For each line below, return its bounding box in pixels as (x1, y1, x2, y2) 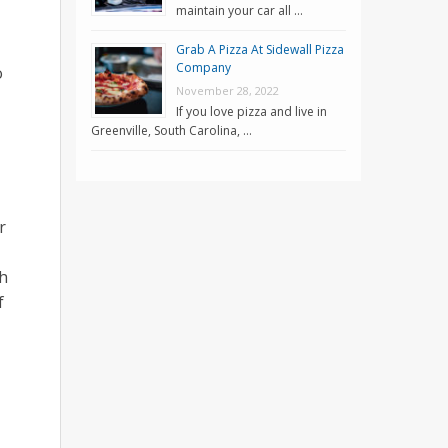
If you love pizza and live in (176, 102, 327, 120)
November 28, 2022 (176, 82, 279, 98)
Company (176, 58, 231, 76)
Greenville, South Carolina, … (91, 121, 252, 139)
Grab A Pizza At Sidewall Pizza (176, 40, 344, 58)
